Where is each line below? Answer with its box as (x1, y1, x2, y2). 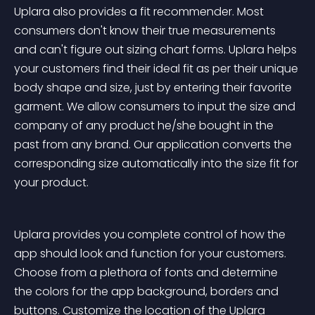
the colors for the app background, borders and (14, 283, 281, 300)
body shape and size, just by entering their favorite (14, 79, 295, 96)
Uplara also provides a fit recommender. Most (14, 4, 266, 20)
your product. (14, 174, 91, 191)
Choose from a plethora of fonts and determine (14, 264, 281, 281)
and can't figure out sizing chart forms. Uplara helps (14, 41, 300, 58)
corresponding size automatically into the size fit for (14, 155, 301, 172)
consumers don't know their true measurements (14, 22, 278, 39)
